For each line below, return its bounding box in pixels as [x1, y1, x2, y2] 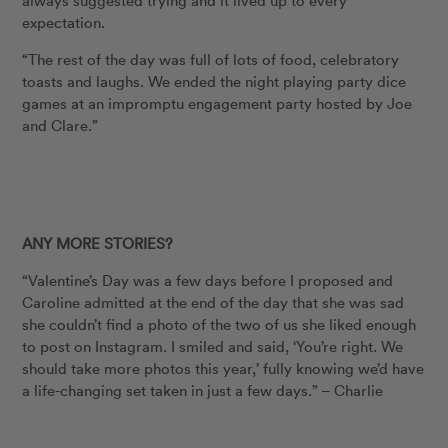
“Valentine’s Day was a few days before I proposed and [22, 270, 394, 291]
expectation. [22, 12, 106, 33]
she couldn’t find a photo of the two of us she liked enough [22, 314, 417, 335]
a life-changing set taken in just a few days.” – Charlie [22, 380, 384, 401]
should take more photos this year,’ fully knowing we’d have [22, 358, 425, 379]
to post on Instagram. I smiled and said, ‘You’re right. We [22, 336, 404, 357]
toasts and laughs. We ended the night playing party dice [22, 71, 407, 92]
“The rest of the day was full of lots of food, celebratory [22, 49, 400, 70]
